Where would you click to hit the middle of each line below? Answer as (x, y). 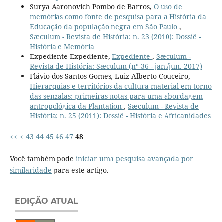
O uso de (168, 6)
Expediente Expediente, (71, 56)
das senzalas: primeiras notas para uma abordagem (116, 96)
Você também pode (43, 158)
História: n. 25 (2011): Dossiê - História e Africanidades (120, 115)
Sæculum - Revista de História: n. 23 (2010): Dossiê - (115, 36)
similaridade (30, 170)
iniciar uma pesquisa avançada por (134, 158)
